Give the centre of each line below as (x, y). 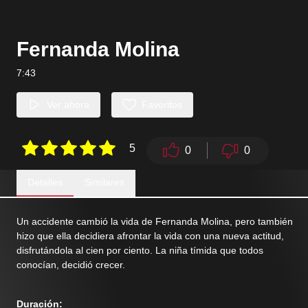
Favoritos (162, 104)
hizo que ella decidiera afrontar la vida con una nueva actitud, (150, 235)
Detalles (45, 182)
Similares (104, 182)
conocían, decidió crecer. (71, 264)
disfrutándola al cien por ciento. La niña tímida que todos (140, 250)
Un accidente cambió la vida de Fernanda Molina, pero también (155, 221)
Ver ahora (68, 104)
